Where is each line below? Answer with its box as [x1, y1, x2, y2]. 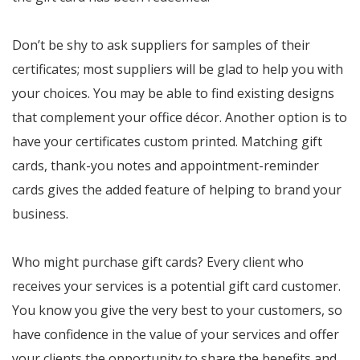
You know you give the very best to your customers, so [12, 301, 342, 319]
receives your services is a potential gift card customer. [12, 277, 341, 295]
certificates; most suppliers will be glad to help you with [12, 60, 343, 78]
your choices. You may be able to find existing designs [12, 84, 334, 102]
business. [12, 205, 68, 223]
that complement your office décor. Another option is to [12, 108, 347, 126]
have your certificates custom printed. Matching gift [12, 133, 322, 150]
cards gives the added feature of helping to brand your [12, 181, 342, 198]
